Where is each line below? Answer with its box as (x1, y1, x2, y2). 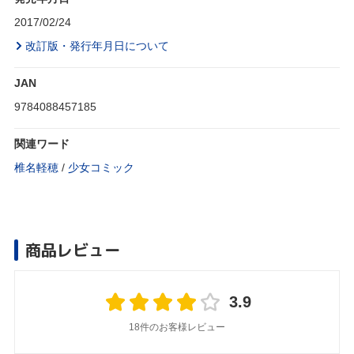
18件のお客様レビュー (129, 322, 225, 333)
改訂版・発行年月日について (25, 40, 169, 53)
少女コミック (68, 161, 134, 175)
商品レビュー (25, 239, 120, 262)
